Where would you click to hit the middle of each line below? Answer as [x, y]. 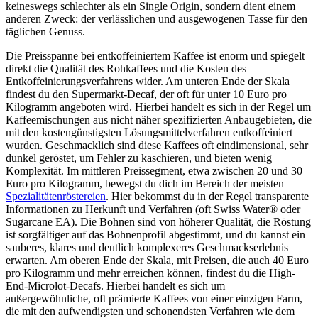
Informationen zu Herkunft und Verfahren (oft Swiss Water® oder [153, 209]
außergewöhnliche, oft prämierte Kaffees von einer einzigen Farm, [154, 299]
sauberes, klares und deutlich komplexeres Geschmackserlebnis [147, 248]
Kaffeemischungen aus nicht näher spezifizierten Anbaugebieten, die [159, 120]
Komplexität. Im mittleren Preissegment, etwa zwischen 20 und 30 [154, 171]
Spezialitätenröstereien [56, 197]
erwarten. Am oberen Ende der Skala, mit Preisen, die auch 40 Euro [157, 261]
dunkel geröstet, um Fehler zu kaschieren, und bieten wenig [139, 158]
